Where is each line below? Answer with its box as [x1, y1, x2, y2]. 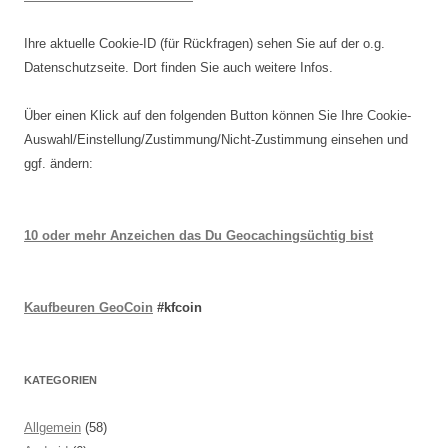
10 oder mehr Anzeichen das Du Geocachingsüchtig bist [24, 228, 373, 243]
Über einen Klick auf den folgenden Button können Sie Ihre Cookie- [24, 108, 411, 123]
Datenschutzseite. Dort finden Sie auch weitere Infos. [24, 60, 333, 75]
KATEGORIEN [24, 374, 97, 386]
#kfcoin [153, 300, 202, 315]
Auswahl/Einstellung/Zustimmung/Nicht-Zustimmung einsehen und [24, 132, 408, 147]
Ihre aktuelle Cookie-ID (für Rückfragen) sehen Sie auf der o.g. [24, 36, 385, 51]
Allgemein [24, 420, 81, 435]
